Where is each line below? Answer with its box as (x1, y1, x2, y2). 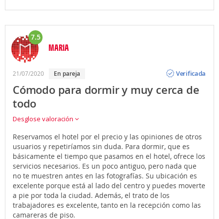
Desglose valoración (13, 114, 75, 123)
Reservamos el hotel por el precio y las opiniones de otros (13, 131, 202, 141)
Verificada (176, 69, 206, 78)
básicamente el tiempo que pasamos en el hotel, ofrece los (13, 151, 205, 161)
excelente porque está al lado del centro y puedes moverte (13, 180, 205, 190)
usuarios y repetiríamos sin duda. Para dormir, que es (13, 141, 190, 151)
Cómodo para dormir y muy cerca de (13, 82, 199, 97)
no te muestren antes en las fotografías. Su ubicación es (13, 171, 197, 180)
